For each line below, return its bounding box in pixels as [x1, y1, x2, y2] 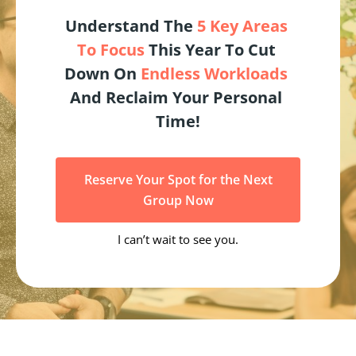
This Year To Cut [144, 39, 276, 61]
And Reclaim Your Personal [70, 87, 282, 109]
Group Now [142, 192, 214, 210]
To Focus [76, 39, 145, 61]
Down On [64, 63, 141, 85]
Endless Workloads [141, 63, 288, 85]
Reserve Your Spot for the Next [83, 171, 273, 189]
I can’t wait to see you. [118, 231, 238, 248]
